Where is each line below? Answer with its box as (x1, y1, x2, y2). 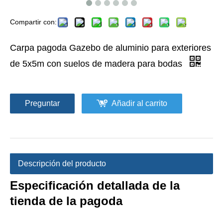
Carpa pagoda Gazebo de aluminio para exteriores (10, 43, 211, 53)
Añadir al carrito (111, 99, 167, 108)
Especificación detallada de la (10, 179, 180, 192)
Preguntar (25, 99, 60, 108)
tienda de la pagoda (10, 194, 122, 208)
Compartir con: (10, 18, 57, 26)
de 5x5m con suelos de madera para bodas (10, 59, 185, 69)
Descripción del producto (18, 159, 106, 168)
